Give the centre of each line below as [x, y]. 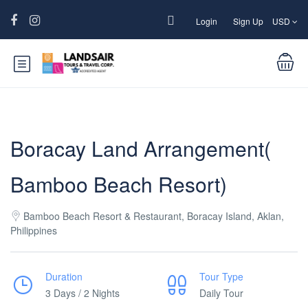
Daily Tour [221, 293]
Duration [64, 276]
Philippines [34, 230]
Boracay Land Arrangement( [141, 148]
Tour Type [221, 276]
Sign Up [248, 21]
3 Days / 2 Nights [82, 293]
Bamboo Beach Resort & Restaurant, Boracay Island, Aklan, [154, 216]
